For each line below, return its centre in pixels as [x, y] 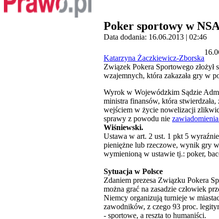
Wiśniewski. [123, 128]
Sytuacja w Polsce [133, 172]
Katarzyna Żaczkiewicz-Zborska [154, 58]
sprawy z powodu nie [138, 119]
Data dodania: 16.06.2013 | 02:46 [155, 37]
